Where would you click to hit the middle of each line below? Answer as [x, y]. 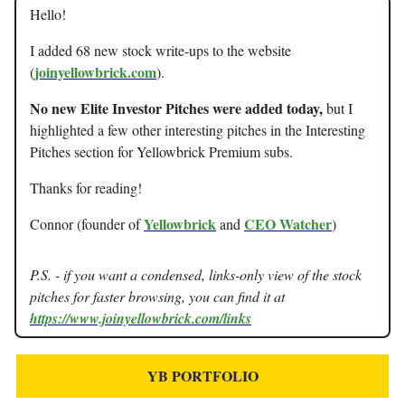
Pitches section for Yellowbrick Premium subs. [161, 151]
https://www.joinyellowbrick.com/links [141, 318]
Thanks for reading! [86, 188]
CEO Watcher [288, 224]
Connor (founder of [87, 224]
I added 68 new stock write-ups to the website [160, 50]
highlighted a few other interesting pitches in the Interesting [198, 130]
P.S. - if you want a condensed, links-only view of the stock [196, 274]
